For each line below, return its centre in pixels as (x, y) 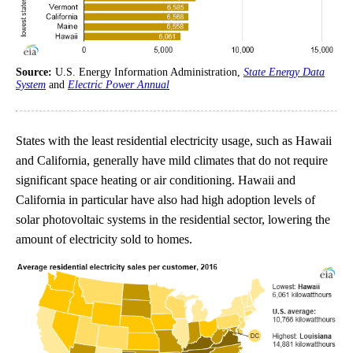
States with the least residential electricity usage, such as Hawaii (174, 141)
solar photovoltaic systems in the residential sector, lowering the (173, 220)
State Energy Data (284, 72)
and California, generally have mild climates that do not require (172, 161)
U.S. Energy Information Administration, (149, 72)
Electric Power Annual (119, 85)
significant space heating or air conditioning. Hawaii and (156, 180)
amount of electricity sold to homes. (104, 240)
